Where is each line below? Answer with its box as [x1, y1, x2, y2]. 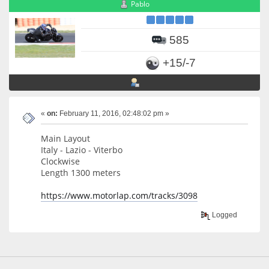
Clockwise [41, 155, 80, 167]
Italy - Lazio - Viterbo [41, 144, 122, 156]
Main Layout [41, 132, 90, 144]
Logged [210, 211, 238, 220]
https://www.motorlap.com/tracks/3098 [41, 189, 198, 201]
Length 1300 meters [41, 166, 121, 178]
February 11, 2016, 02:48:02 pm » [58, 109, 169, 118]
